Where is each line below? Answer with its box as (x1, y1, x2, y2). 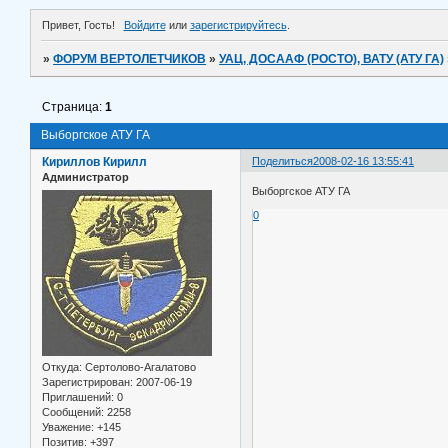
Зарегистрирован (42, 375, 130, 388)
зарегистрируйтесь (189, 19, 287, 32)
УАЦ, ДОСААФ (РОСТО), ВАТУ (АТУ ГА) (219, 52, 445, 67)
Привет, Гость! (42, 19, 115, 32)
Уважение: (42, 420, 94, 433)
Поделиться (252, 155, 314, 168)
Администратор (42, 171, 129, 184)
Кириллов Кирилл (42, 155, 147, 170)
